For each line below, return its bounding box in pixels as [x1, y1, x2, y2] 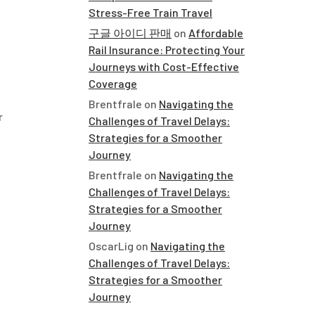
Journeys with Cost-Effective [89, 60, 239, 73]
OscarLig [89, 239, 134, 252]
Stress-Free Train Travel [89, 6, 212, 19]
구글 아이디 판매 [89, 26, 172, 39]
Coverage [89, 77, 137, 90]
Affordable [188, 26, 243, 39]
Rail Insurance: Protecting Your [89, 43, 245, 56]
